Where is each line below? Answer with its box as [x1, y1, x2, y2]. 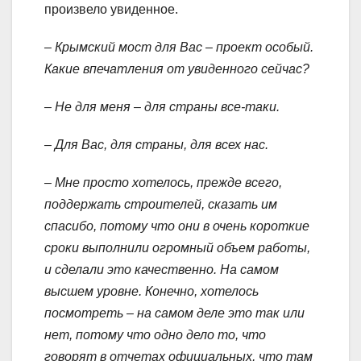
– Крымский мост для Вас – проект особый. [44, 39, 313, 54]
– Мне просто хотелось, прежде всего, [44, 175, 282, 189]
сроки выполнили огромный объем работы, [44, 240, 310, 255]
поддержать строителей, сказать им [44, 197, 277, 211]
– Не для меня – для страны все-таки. [44, 99, 280, 114]
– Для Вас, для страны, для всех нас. [44, 137, 268, 151]
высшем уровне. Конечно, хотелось [44, 284, 259, 298]
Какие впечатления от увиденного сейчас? [44, 61, 309, 76]
